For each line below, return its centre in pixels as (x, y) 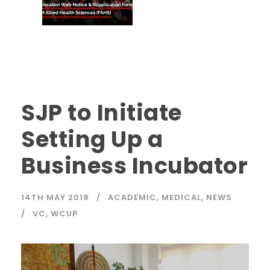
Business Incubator (134, 166)
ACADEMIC (132, 198)
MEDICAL (181, 198)
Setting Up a (92, 140)
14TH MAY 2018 (55, 198)
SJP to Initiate (102, 113)
